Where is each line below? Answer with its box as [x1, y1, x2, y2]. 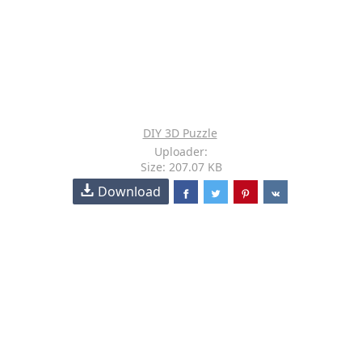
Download [98, 183, 162, 200]
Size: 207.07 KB [140, 159, 222, 175]
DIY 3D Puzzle [142, 125, 217, 141]
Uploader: [154, 144, 208, 159]
